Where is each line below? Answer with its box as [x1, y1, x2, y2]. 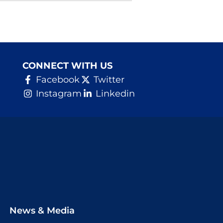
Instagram [36, 88, 82, 100]
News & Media [9, 205, 75, 216]
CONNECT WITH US [22, 60, 112, 72]
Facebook [36, 74, 80, 86]
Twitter [93, 74, 124, 86]
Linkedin [95, 88, 135, 100]
